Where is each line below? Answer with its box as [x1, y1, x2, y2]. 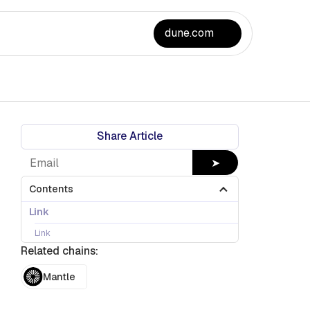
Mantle [43, 270, 76, 283]
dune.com [165, 25, 215, 40]
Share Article [96, 128, 163, 143]
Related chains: [20, 243, 98, 258]
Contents [28, 182, 73, 195]
